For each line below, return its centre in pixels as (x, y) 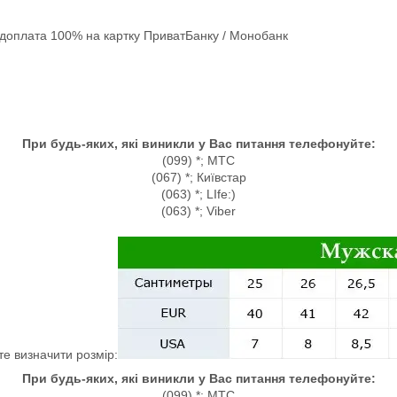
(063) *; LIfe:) (198, 194)
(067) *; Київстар (198, 177)
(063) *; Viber (198, 211)
